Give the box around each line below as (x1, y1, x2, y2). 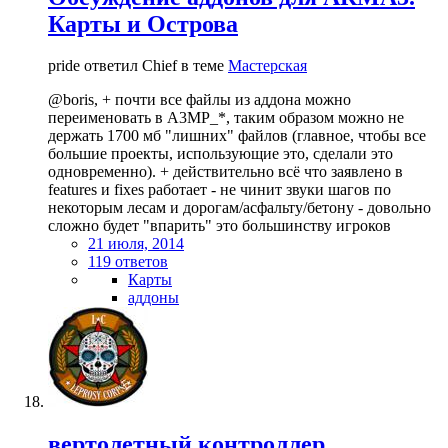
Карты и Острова (48, 10, 238, 37)
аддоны (128, 289, 179, 307)
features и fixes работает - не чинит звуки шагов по (48, 181, 391, 199)
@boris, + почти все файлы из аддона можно (48, 91, 351, 109)
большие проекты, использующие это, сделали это (48, 145, 393, 163)
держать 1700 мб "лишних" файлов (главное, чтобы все (48, 127, 426, 145)
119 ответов (88, 253, 168, 271)
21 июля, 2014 (88, 235, 184, 253)
